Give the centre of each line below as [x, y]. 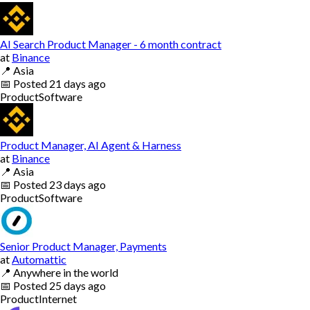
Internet [58, 298]
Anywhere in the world [66, 272]
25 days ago [77, 285]
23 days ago [77, 184]
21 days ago [77, 83]
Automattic [39, 259]
